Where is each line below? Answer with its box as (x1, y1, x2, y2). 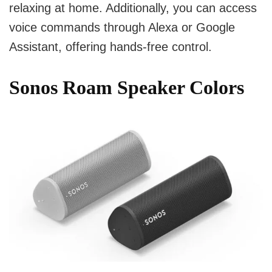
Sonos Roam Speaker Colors (9, 76, 244, 98)
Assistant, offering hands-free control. (9, 39, 212, 53)
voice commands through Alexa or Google (9, 20, 235, 34)
